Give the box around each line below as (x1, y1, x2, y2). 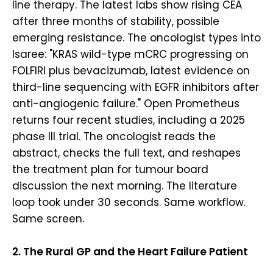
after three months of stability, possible (12, 14, 219, 29)
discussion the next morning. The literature (12, 179, 237, 194)
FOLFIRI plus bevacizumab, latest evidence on (12, 63, 250, 79)
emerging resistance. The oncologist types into (12, 30, 261, 46)
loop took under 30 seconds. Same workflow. (12, 195, 246, 210)
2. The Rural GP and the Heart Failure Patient (12, 244, 248, 260)
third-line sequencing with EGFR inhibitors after (12, 80, 259, 95)
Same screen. (12, 211, 84, 227)
